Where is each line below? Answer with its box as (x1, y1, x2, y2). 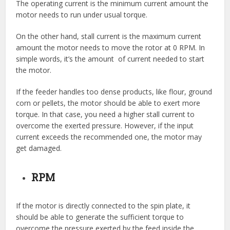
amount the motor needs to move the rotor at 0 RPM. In (16, 42, 205, 52)
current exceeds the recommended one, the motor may (16, 131, 202, 142)
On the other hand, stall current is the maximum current (16, 31, 202, 41)
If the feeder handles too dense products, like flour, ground (16, 86, 213, 97)
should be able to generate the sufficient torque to (16, 212, 184, 222)
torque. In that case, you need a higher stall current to (16, 109, 195, 119)
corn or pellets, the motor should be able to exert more (16, 98, 201, 108)
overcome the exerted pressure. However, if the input (16, 120, 194, 130)
